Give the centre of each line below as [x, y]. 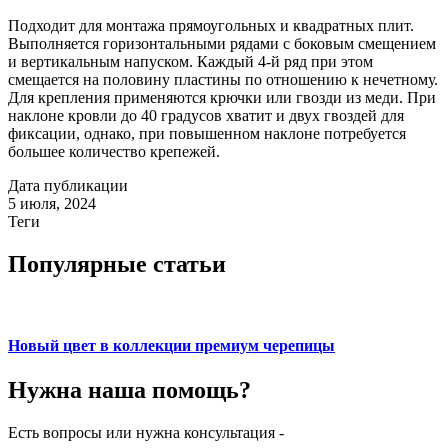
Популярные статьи [117, 264]
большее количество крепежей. [114, 152]
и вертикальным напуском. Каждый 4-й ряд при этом [190, 62]
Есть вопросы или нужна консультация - [146, 432]
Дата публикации [68, 186]
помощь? [201, 389]
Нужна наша [77, 389]
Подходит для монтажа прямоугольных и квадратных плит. [211, 26]
